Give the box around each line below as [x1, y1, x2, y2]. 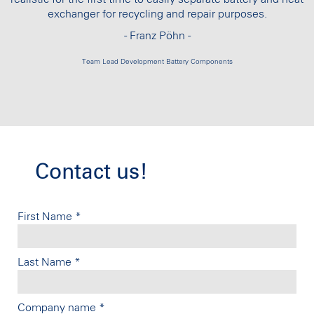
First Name [18, 210, 75, 222]
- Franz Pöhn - [123, 30, 191, 42]
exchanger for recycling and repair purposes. [47, 8, 267, 20]
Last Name [18, 256, 74, 268]
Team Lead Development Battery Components [81, 58, 233, 66]
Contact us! [35, 161, 148, 183]
